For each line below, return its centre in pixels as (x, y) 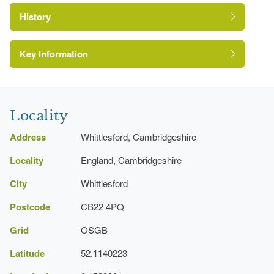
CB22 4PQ (102, 206)
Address (28, 137)
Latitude (27, 253)
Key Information (54, 54)
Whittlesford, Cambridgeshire (139, 136)
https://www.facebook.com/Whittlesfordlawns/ (122, 24)
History (35, 16)
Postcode (30, 206)
